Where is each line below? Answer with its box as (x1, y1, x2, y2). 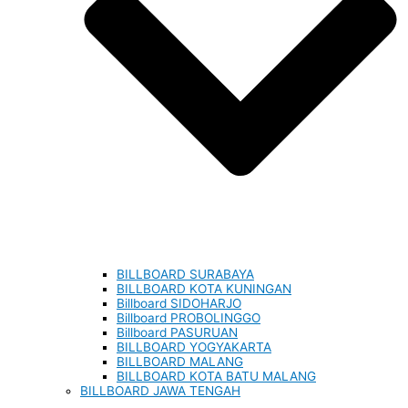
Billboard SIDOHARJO (117, 296, 241, 311)
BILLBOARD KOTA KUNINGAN (117, 281, 291, 297)
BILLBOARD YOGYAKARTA (117, 340, 271, 355)
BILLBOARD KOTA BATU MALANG (117, 369, 316, 384)
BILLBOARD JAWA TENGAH (80, 383, 240, 399)
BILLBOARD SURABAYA (117, 267, 254, 282)
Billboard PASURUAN (117, 325, 238, 341)
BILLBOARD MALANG (117, 354, 243, 370)
